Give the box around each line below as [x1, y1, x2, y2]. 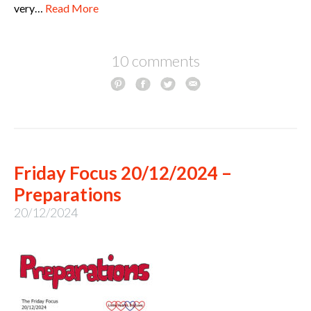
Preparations [14, 183, 121, 205]
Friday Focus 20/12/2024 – [14, 161, 232, 184]
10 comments [111, 51, 200, 70]
